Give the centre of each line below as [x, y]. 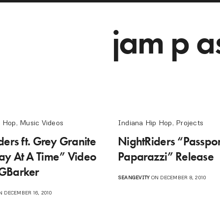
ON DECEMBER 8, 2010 [178, 177]
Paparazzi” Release [166, 156]
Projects [190, 122]
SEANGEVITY [134, 177]
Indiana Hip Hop [145, 122]
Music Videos [42, 122]
